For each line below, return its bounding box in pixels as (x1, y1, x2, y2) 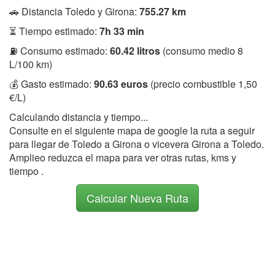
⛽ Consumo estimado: (9, 43, 110, 58)
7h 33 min (99, 23, 144, 38)
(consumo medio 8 (160, 43, 243, 58)
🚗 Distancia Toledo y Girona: (9, 4, 139, 18)
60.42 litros (110, 43, 160, 58)
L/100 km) (9, 56, 52, 71)
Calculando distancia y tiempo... (9, 109, 148, 124)
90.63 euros (94, 76, 148, 91)
